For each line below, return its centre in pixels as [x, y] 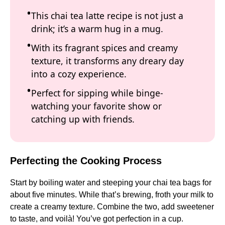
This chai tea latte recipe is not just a [107, 15]
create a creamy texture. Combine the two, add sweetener [112, 207]
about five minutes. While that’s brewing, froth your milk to [112, 195]
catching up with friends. [83, 119]
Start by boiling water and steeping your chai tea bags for [111, 183]
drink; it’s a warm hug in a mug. [97, 28]
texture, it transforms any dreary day [107, 61]
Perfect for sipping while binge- [97, 93]
